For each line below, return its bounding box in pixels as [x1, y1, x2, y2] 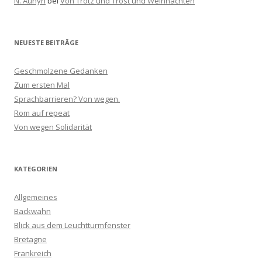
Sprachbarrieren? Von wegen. [14, 94, 120, 105]
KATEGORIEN [14, 164, 57, 174]
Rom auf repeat [14, 108, 70, 119]
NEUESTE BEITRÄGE [14, 38, 78, 47]
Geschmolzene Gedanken [14, 65, 108, 77]
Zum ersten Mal [14, 80, 70, 91]
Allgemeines [14, 192, 57, 203]
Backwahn [14, 206, 51, 217]
